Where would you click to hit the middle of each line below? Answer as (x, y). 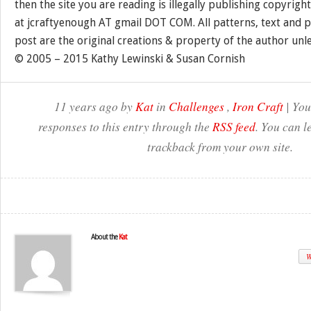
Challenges (196, 106)
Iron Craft (258, 106)
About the (105, 237)
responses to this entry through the (125, 126)
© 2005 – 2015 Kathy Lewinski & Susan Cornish (130, 59)
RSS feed (234, 126)
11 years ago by (94, 106)
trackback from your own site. (220, 146)
